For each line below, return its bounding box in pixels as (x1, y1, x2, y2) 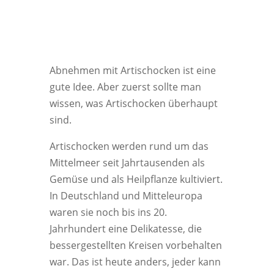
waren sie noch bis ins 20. (49, 206, 167, 219)
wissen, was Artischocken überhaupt (49, 97, 218, 110)
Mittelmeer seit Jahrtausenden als (49, 156, 205, 169)
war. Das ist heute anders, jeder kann (49, 255, 221, 268)
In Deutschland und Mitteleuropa (49, 189, 202, 202)
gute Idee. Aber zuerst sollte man (49, 80, 201, 94)
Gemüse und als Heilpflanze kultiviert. (49, 172, 223, 186)
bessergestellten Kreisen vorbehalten (49, 239, 222, 252)
